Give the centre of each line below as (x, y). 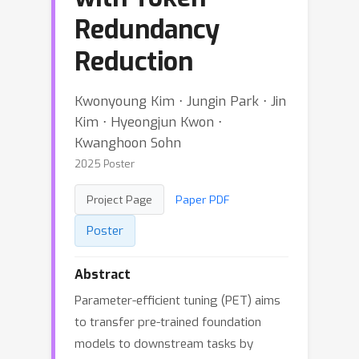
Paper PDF (203, 200)
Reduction (134, 62)
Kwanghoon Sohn (128, 143)
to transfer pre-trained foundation (168, 322)
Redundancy (147, 30)
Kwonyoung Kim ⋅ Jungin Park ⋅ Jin (180, 101)
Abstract (103, 274)
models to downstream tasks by (164, 344)
